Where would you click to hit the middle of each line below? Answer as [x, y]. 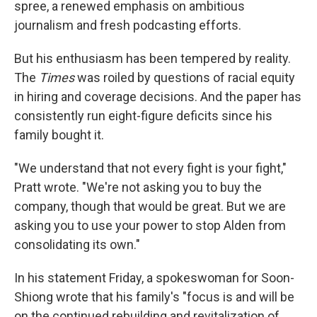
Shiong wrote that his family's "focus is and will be [154, 297]
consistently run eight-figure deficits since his [143, 116]
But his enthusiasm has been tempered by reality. [152, 58]
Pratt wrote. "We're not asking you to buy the [138, 187]
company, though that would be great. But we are [150, 206]
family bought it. [59, 135]
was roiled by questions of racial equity [185, 77]
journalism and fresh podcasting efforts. [128, 25]
